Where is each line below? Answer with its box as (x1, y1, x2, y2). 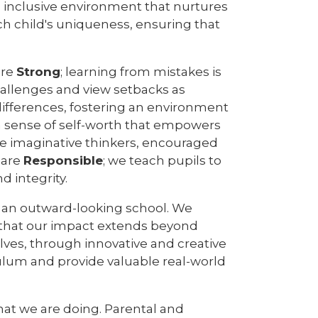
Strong (16, 65, 60, 79)
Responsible (23, 153, 103, 168)
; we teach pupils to (103, 153, 221, 168)
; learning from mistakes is (60, 65, 221, 79)
